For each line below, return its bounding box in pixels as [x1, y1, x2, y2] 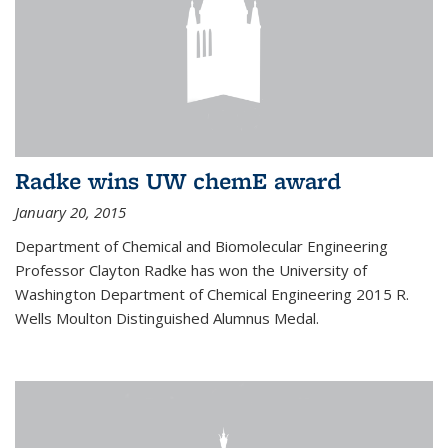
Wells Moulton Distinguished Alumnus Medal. [15, 308, 319, 329]
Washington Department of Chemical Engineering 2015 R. [15, 284, 409, 305]
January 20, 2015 [15, 202, 126, 223]
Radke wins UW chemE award [15, 165, 341, 197]
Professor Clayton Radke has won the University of [15, 260, 367, 281]
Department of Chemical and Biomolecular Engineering [15, 236, 388, 257]
